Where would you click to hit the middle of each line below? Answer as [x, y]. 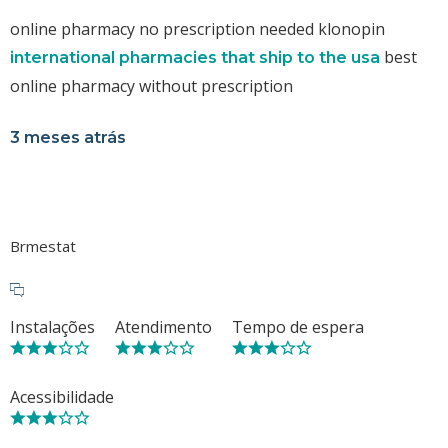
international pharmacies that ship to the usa [195, 57]
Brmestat [43, 245]
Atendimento [163, 326]
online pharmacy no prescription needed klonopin [197, 28]
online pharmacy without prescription [151, 85]
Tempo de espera [298, 326]
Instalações [52, 326]
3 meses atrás [68, 137]
